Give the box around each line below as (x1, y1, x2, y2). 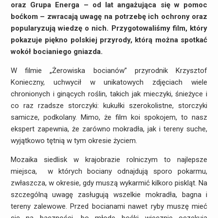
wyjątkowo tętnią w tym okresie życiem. (10, 136, 137, 145)
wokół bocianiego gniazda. (10, 47, 103, 56)
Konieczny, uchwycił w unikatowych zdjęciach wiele (10, 78, 208, 87)
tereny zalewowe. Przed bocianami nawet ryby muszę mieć (10, 202, 208, 211)
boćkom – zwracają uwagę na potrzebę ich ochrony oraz (10, 12, 208, 21)
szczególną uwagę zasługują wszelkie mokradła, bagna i (10, 190, 208, 200)
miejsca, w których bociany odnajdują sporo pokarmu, (10, 167, 208, 176)
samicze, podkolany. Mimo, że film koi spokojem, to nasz (10, 113, 208, 122)
